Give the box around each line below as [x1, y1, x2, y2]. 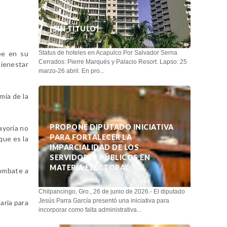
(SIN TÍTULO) [50, 24, 99, 33]
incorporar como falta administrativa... [39, 206, 141, 213]
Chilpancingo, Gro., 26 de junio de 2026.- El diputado [39, 187, 185, 195]
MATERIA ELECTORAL [50, 163, 130, 172]
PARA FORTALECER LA [50, 132, 132, 141]
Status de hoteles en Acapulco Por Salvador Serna [39, 49, 177, 56]
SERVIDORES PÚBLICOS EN [50, 153, 150, 162]
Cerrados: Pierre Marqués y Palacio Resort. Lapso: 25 [39, 58, 187, 65]
